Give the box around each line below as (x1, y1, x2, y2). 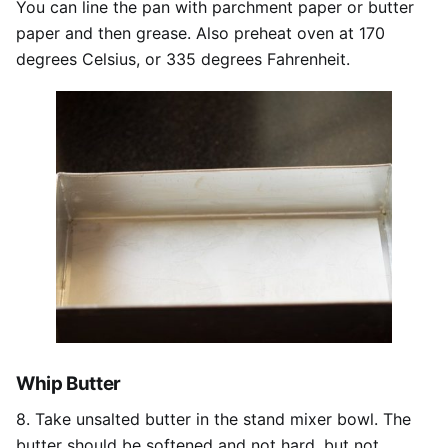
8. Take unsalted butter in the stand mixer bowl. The (16, 409, 411, 430)
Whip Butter (16, 371, 121, 395)
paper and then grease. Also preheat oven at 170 (16, 22, 385, 43)
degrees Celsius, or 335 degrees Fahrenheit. (16, 48, 350, 69)
